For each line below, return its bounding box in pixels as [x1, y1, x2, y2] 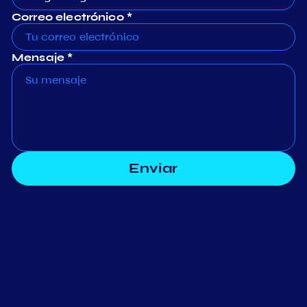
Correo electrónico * [12, 10, 133, 23]
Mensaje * [12, 50, 73, 64]
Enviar [129, 159, 178, 177]
